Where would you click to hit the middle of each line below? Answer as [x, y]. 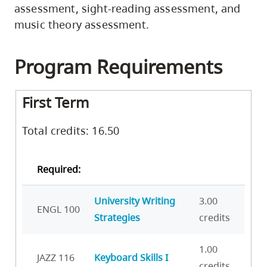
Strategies [117, 217]
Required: [59, 169]
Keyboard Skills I [131, 257]
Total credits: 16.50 [71, 130]
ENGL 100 [58, 209]
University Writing [135, 201]
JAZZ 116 [56, 257]
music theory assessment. [82, 24]
